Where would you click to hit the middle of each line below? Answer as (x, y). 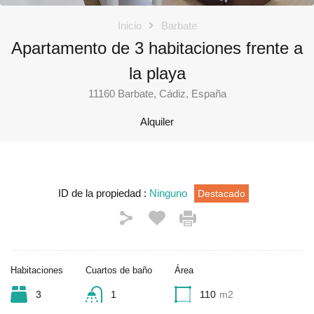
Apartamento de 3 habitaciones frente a (157, 48)
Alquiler (157, 121)
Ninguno (168, 193)
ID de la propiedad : (104, 193)
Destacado (221, 193)
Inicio (129, 25)
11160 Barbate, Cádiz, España (157, 93)
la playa (157, 73)
